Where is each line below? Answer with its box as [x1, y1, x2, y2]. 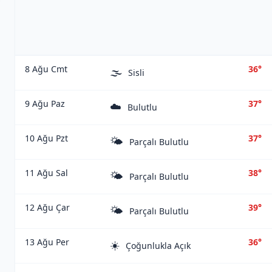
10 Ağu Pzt [25, 132, 68, 144]
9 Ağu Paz [25, 98, 65, 109]
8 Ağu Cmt [25, 63, 67, 75]
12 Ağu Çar [25, 202, 70, 213]
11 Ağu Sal [25, 167, 68, 178]
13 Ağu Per [25, 236, 69, 248]
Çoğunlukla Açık [126, 240, 191, 251]
